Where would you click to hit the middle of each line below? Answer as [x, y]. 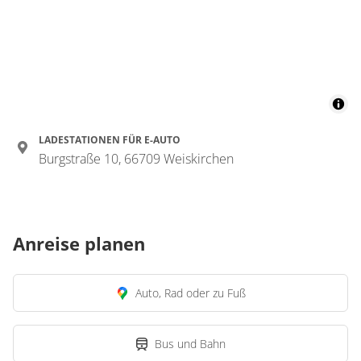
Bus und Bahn [190, 344]
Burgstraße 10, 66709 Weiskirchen [136, 159]
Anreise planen [79, 243]
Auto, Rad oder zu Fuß [190, 293]
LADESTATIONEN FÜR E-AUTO [110, 140]
